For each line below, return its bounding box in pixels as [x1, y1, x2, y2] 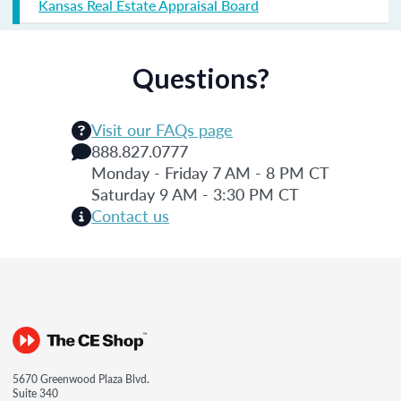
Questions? [132, 61, 269, 94]
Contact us [91, 203, 169, 226]
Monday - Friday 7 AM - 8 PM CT [91, 160, 329, 183]
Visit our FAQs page [91, 117, 233, 141]
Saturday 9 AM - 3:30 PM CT [91, 182, 299, 205]
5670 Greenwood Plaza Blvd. [13, 371, 149, 387]
